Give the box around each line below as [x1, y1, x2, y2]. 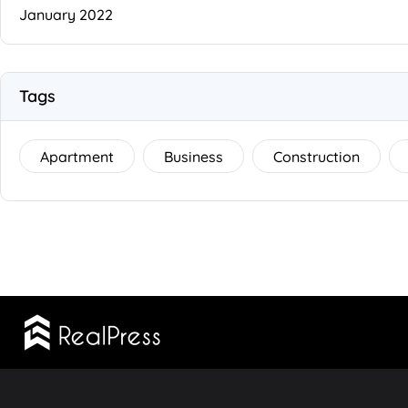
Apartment [40, 147, 114, 166]
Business [164, 147, 223, 166]
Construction [273, 147, 360, 166]
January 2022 [19, 5, 113, 24]
